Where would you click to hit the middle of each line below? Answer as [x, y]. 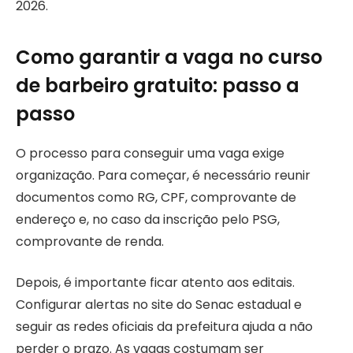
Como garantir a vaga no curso [169, 57]
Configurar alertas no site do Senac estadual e [159, 305]
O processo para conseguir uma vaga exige [150, 153]
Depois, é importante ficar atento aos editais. [155, 283]
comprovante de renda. [90, 241]
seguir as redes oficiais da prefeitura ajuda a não [164, 327]
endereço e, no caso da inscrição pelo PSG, [148, 219]
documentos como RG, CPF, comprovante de [156, 197]
